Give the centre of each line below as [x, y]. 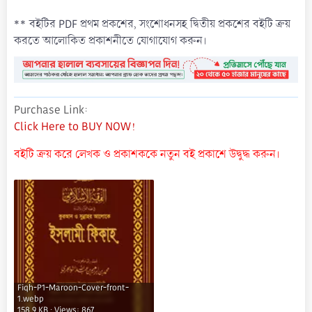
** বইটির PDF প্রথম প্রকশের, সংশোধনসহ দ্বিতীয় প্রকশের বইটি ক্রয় [152, 24]
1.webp [31, 299]
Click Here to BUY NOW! [75, 127]
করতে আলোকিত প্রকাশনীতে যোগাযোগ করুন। [110, 41]
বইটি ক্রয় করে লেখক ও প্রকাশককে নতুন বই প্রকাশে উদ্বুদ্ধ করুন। [147, 155]
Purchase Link [49, 110]
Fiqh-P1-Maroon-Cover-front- [73, 288]
